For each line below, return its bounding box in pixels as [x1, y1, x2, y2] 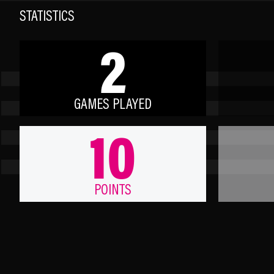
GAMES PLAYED [74, 98, 152, 113]
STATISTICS [20, 10, 75, 25]
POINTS [94, 183, 131, 199]
